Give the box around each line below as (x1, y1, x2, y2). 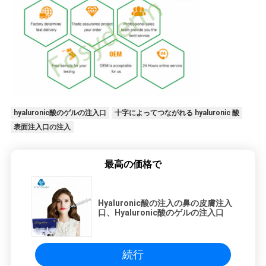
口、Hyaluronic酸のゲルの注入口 (98, 207, 224, 217)
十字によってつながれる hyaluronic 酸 (114, 108, 239, 117)
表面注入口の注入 (13, 122, 71, 131)
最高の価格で (104, 158, 161, 170)
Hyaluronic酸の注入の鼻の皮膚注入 (98, 198, 232, 208)
